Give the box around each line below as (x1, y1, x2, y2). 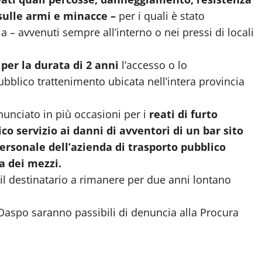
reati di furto (146, 106, 218, 121)
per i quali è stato (116, 8, 205, 23)
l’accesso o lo (122, 57, 187, 72)
